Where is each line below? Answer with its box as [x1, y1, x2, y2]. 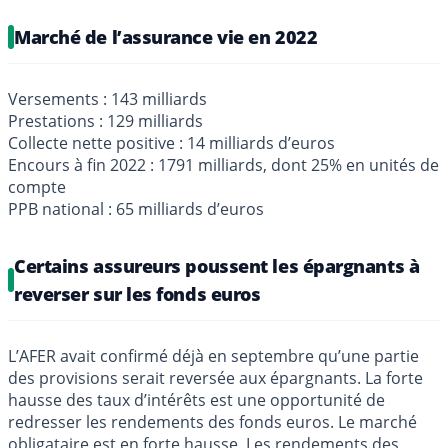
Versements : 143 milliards [8, 87, 207, 110]
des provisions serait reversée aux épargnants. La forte [8, 366, 423, 389]
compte [8, 175, 66, 198]
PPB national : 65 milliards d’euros [8, 197, 264, 220]
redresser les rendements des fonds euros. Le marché [8, 410, 417, 433]
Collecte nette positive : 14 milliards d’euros [8, 131, 335, 154]
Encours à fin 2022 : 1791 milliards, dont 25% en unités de [8, 153, 439, 176]
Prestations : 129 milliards [8, 109, 203, 132]
